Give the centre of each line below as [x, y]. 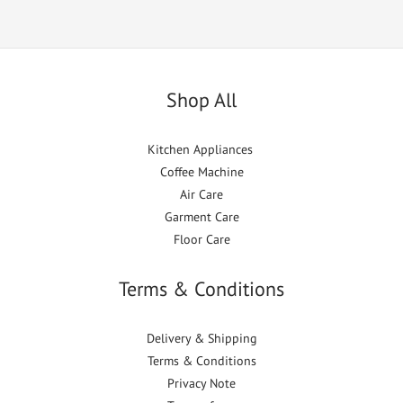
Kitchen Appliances [201, 150]
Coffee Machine [201, 172]
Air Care [201, 195]
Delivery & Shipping [201, 339]
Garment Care [201, 217]
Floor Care [201, 240]
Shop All [201, 100]
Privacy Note [201, 384]
